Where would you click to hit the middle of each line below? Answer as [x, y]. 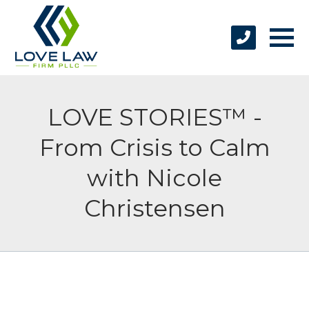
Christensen [154, 208]
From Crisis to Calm [154, 147]
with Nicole [154, 178]
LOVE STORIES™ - [154, 117]
